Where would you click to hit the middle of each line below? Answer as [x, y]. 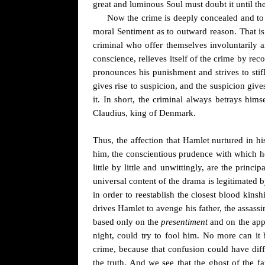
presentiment [185, 222]
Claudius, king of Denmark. [144, 113]
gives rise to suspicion [134, 86]
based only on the [127, 222]
